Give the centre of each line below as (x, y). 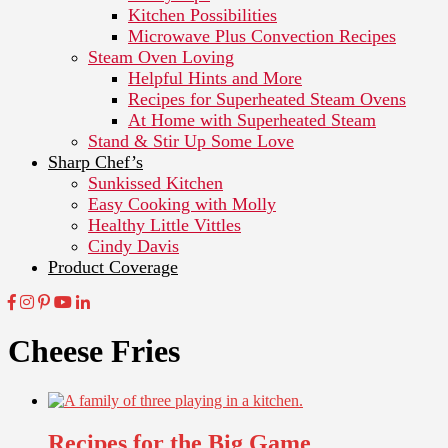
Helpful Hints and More (215, 77)
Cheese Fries (94, 351)
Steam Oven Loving (161, 56)
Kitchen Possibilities (202, 14)
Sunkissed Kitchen (155, 182)
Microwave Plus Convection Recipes (262, 35)
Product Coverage (113, 266)
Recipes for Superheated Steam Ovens (267, 98)
